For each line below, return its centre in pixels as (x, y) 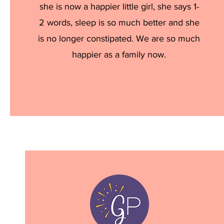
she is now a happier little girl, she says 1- (119, 6)
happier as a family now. (119, 54)
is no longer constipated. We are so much (119, 38)
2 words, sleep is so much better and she (119, 22)
